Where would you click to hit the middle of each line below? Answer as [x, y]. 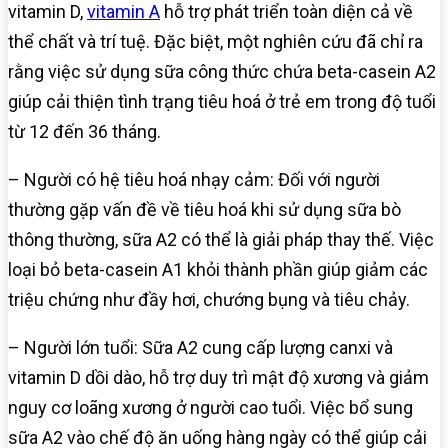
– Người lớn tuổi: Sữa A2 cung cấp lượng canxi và [200, 348]
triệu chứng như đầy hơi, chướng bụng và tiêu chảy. [209, 300]
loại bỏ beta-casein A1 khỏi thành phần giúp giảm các [218, 270]
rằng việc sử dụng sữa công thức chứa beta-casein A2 [222, 72]
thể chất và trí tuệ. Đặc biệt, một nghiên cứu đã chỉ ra [215, 42]
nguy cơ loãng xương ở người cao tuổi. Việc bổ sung [210, 408]
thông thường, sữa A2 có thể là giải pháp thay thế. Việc [221, 240]
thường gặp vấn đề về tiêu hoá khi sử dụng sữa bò [204, 210]
